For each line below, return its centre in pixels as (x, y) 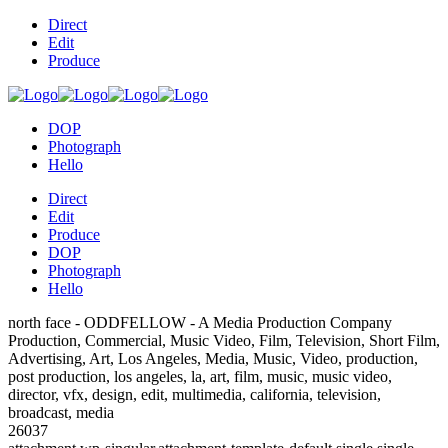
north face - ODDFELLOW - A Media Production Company (200, 322)
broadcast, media (61, 412)
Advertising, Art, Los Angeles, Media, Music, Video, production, (213, 358)
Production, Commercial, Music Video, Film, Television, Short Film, (224, 340)
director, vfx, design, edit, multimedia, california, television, (194, 394)
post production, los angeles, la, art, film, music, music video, (200, 376)
